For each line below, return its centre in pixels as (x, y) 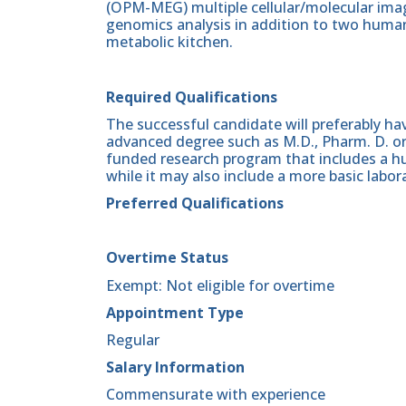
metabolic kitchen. (169, 42)
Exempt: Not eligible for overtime (220, 285)
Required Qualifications (192, 97)
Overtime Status (167, 258)
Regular (133, 340)
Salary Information (175, 367)
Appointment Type (175, 312)
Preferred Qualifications (195, 203)
